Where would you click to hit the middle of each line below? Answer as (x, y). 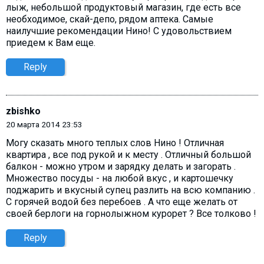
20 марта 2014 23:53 (44, 124)
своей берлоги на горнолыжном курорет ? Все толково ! (131, 214)
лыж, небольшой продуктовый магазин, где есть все (123, 7)
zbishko (23, 111)
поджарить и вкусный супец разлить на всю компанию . (131, 190)
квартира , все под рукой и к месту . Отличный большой (128, 155)
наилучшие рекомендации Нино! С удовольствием (119, 31)
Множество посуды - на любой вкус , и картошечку (120, 179)
